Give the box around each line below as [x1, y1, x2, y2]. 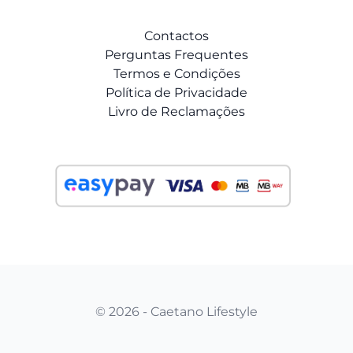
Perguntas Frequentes [105, 46, 248, 62]
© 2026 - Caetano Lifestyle [95, 304, 258, 320]
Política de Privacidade [106, 84, 247, 100]
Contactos [144, 28, 209, 43]
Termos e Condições [113, 65, 240, 81]
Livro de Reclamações [108, 103, 245, 119]
